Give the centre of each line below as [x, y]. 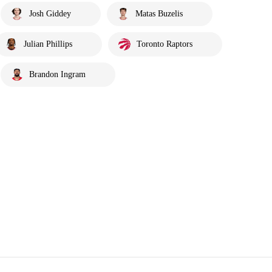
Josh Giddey [50, 14]
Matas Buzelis [159, 14]
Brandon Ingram [57, 74]
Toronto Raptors [165, 44]
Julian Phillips [48, 44]
